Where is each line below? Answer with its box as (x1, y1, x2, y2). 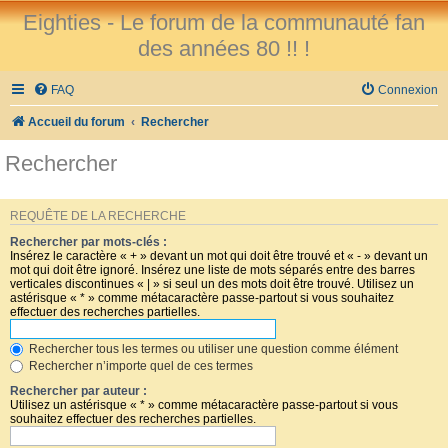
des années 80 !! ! (138, 36, 310, 61)
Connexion (378, 83, 438, 97)
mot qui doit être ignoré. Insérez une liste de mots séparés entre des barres (10, 262, 415, 277)
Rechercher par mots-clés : (10, 234, 167, 249)
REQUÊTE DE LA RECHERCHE (10, 209, 186, 222)
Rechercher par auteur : (10, 384, 147, 399)
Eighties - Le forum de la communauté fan (23, 10, 425, 35)
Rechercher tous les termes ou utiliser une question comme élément (26, 341, 398, 356)
